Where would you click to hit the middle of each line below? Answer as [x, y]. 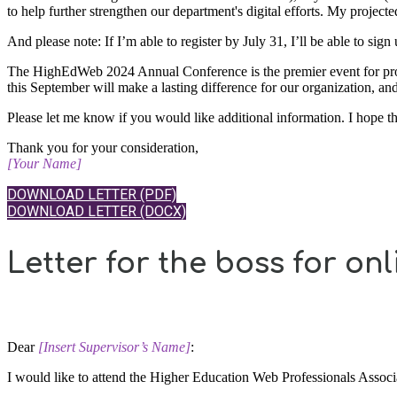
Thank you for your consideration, [103, 148]
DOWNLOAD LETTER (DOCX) [97, 211]
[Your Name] [44, 163]
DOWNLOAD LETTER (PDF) [92, 195]
